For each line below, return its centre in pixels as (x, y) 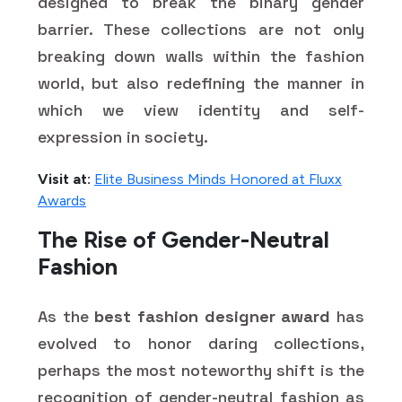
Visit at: (64, 179)
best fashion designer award (213, 316)
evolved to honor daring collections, (201, 343)
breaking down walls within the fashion (201, 56)
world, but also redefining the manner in (201, 83)
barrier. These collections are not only (201, 29)
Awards (62, 200)
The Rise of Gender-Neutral (184, 239)
